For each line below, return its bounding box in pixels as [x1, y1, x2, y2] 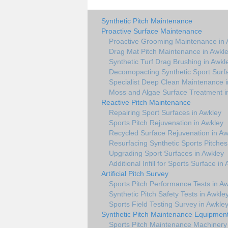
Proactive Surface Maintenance [101, 27, 202, 35]
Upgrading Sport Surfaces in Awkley [109, 149, 224, 157]
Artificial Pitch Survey [101, 169, 168, 178]
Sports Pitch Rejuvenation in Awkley [109, 119, 223, 127]
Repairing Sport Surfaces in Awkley [109, 108, 221, 117]
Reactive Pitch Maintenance [101, 98, 191, 106]
